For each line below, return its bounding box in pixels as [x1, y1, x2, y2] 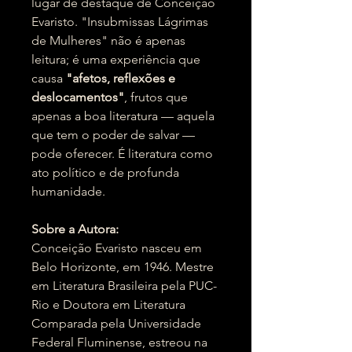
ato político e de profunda [31, 165, 179, 180]
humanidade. [31, 184, 105, 199]
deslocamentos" [31, 90, 124, 104]
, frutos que [124, 90, 188, 104]
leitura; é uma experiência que [31, 52, 200, 67]
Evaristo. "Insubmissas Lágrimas [31, 14, 208, 29]
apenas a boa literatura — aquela [31, 108, 214, 123]
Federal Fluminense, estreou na [31, 335, 207, 350]
